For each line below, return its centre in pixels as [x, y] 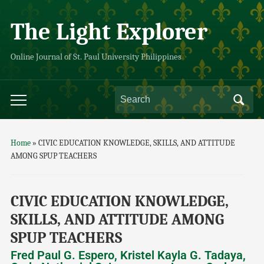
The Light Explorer [109, 32]
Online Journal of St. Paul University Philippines [96, 57]
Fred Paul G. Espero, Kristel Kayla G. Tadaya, [128, 255]
